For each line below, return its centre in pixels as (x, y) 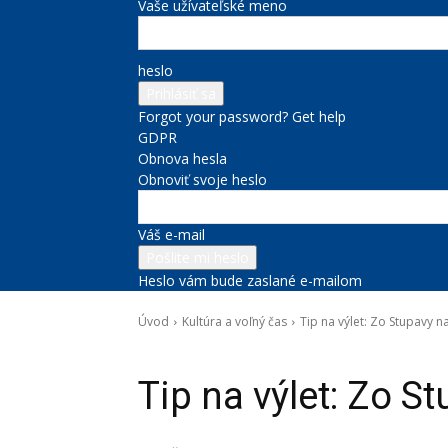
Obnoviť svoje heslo (202, 179)
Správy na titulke (290, 350)
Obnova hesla (182, 158)
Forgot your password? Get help (242, 116)
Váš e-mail (171, 234)
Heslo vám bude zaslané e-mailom (250, 280)
